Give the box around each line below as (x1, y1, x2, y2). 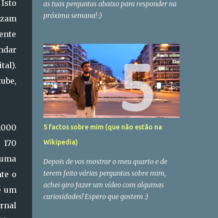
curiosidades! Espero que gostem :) (43, 192, 148, 201)
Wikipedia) (43, 138, 78, 146)
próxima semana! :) (43, 11, 102, 20)
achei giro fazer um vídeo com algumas (43, 181, 164, 189)
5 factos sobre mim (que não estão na (43, 123, 162, 131)
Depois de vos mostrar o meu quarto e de (43, 157, 167, 166)
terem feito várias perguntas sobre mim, (43, 169, 166, 178)
